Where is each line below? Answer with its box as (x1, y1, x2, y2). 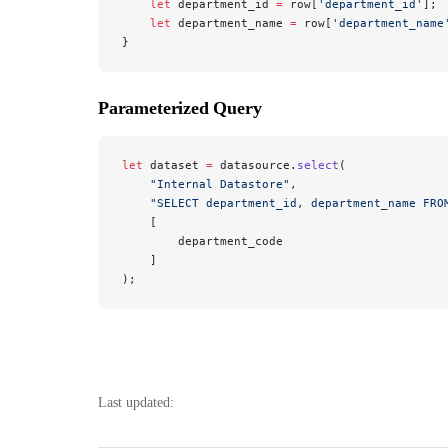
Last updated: (98, 394, 174, 410)
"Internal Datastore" (122, 176, 290, 191)
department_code (122, 233, 283, 248)
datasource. (213, 157, 297, 172)
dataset (143, 157, 206, 172)
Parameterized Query (98, 97, 262, 118)
